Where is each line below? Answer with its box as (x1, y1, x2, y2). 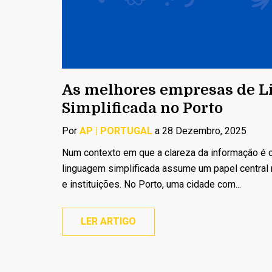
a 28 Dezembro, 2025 (152, 125, 246, 137)
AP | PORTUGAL (80, 125, 152, 137)
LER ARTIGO (81, 216, 136, 227)
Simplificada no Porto (62, 100, 223, 117)
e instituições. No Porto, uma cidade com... (62, 178, 241, 190)
